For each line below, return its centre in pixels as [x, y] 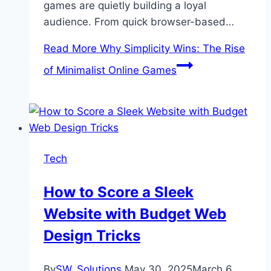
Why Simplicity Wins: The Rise [171, 49]
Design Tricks [92, 236]
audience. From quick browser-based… [139, 22]
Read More [70, 49]
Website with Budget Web [135, 214]
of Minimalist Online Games [110, 70]
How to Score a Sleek [119, 192]
